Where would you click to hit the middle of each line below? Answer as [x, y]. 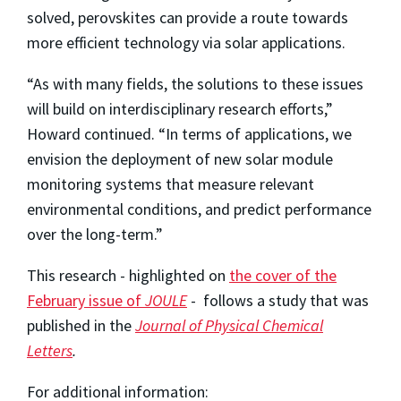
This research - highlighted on [128, 276]
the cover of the [283, 276]
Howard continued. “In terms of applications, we [189, 134]
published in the [81, 326]
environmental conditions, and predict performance [199, 209]
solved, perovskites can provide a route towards [188, 18]
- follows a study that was [278, 301]
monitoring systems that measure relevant [171, 184]
